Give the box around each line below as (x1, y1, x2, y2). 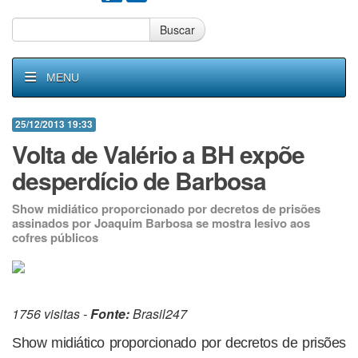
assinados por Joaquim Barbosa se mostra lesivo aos (12, 214, 310, 232)
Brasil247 (129, 304, 187, 323)
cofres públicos (12, 229, 98, 246)
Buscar (160, 22, 195, 38)
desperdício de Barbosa (12, 163, 266, 197)
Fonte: (90, 304, 129, 323)
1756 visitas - (12, 304, 90, 323)
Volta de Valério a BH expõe (12, 137, 304, 171)
